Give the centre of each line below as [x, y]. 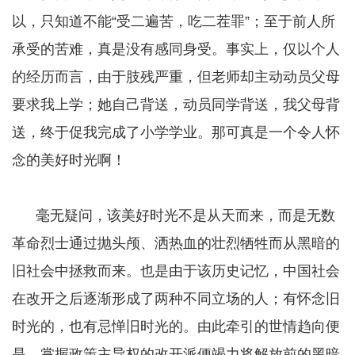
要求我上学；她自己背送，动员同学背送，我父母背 [176, 105]
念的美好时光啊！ [69, 160]
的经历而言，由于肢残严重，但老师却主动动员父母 [176, 77]
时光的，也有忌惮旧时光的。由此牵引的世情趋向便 [176, 327]
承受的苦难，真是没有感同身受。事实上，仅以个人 [176, 50]
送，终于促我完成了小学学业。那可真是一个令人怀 [176, 133]
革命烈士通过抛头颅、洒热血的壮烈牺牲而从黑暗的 [176, 244]
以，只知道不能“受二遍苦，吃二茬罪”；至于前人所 [174, 22]
